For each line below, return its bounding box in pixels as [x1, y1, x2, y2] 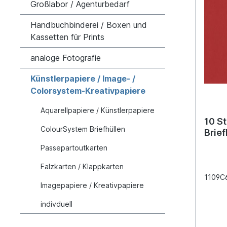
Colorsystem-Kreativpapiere [30, 86, 145, 96]
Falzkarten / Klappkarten [41, 162, 124, 171]
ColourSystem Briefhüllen [41, 125, 125, 133]
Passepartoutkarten [41, 143, 107, 152]
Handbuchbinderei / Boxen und [30, 20, 147, 30]
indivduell [41, 200, 72, 208]
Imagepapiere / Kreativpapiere [41, 181, 144, 190]
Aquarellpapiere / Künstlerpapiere [41, 106, 155, 115]
